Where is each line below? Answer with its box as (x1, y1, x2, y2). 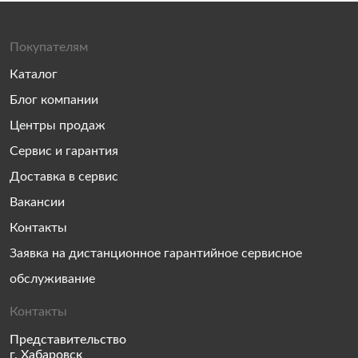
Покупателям (10, 41, 88, 54)
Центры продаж (10, 119, 105, 132)
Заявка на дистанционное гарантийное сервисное (10, 247, 302, 260)
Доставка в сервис (10, 170, 118, 183)
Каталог (10, 68, 58, 81)
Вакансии (10, 196, 65, 209)
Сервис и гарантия (10, 145, 118, 157)
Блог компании (10, 93, 98, 106)
